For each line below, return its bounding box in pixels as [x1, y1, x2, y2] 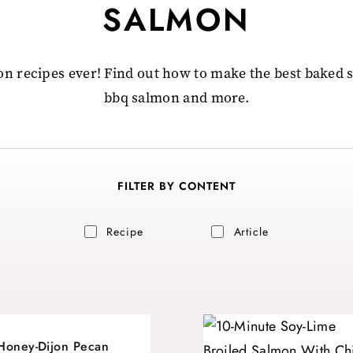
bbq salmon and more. [103, 87, 250, 107]
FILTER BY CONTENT [117, 177, 236, 194]
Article [233, 223, 269, 240]
